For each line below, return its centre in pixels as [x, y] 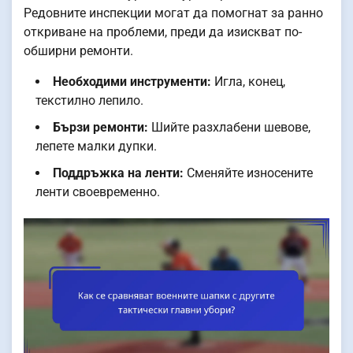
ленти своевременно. [98, 191]
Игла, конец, [248, 81]
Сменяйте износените [248, 173]
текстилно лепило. [89, 100]
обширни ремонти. [78, 50]
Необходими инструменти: [132, 81]
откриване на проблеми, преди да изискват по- [163, 32]
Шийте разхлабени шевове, [229, 127]
